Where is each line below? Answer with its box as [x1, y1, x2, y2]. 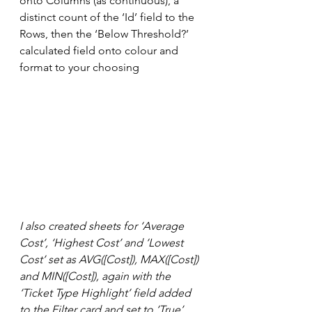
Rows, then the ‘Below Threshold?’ [19, 27, 192, 41]
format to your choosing [19, 61, 139, 75]
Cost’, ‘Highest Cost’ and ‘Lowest [19, 236, 186, 250]
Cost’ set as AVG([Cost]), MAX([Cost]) [19, 253, 201, 267]
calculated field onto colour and [19, 44, 181, 58]
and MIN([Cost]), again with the [19, 270, 173, 283]
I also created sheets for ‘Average [19, 219, 187, 233]
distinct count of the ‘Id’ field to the [19, 10, 197, 24]
